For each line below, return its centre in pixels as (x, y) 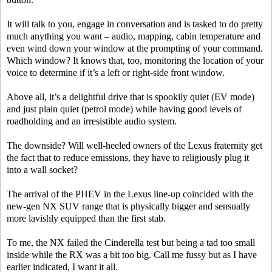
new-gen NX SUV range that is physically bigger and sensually (128, 206)
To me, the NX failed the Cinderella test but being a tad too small (131, 243)
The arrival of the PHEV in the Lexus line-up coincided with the (130, 194)
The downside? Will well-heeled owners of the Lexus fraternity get (134, 146)
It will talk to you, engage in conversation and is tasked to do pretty (135, 24)
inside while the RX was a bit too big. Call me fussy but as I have (132, 255)
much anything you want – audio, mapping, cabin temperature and (134, 36)
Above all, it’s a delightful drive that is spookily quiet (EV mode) (131, 97)
